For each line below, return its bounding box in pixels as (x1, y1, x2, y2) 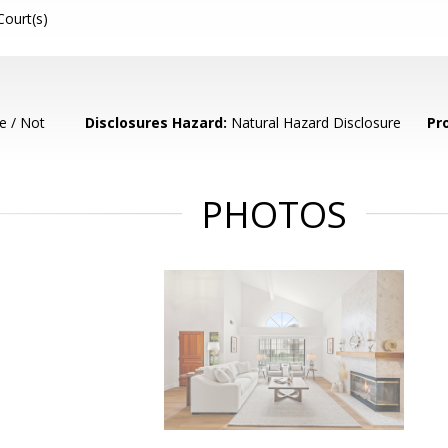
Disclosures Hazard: (85, 113, 228, 132)
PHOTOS (201, 190, 347, 239)
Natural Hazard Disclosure (227, 113, 402, 132)
